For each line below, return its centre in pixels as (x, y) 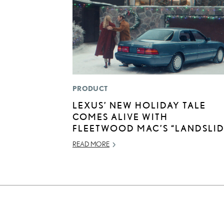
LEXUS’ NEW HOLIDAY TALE (139, 105)
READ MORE (91, 144)
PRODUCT (90, 89)
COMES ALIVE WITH (120, 117)
